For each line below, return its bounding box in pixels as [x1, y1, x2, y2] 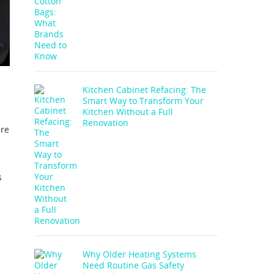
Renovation [83, 117, 128, 128]
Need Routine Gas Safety [83, 259, 184, 271]
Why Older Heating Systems [83, 248, 196, 260]
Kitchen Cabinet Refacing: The [83, 84, 206, 95]
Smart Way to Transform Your [83, 95, 204, 106]
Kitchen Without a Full [83, 106, 173, 117]
